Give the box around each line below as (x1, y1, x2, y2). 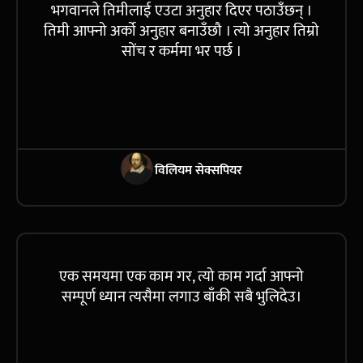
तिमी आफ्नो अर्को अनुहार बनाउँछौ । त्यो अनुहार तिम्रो (44, 18, 319, 44)
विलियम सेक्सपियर (155, 158, 242, 181)
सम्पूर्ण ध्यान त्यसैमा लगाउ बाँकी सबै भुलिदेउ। (61, 284, 302, 310)
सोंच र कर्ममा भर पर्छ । (121, 38, 242, 64)
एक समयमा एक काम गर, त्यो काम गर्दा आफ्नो (59, 263, 304, 289)
